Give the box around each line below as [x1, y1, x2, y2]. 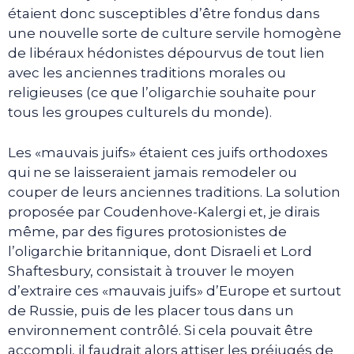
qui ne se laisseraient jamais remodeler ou [8, 164, 297, 180]
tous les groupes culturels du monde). [8, 104, 272, 120]
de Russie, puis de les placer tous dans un [8, 302, 294, 318]
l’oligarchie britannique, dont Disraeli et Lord [8, 243, 312, 259]
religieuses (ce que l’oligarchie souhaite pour [8, 85, 316, 100]
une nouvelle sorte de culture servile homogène [8, 25, 341, 41]
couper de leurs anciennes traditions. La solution [8, 183, 341, 200]
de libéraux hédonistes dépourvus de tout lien [8, 45, 325, 61]
